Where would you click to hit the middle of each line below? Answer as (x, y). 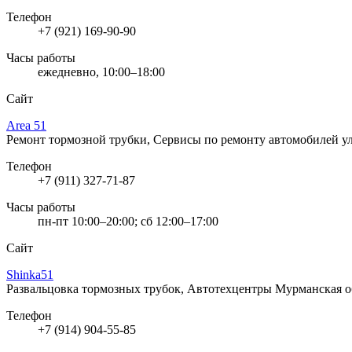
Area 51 (26, 125)
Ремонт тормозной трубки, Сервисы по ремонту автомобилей (174, 139)
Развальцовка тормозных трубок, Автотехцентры (141, 288)
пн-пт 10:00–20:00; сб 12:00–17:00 (128, 221)
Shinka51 (30, 274)
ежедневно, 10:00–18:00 (101, 71)
